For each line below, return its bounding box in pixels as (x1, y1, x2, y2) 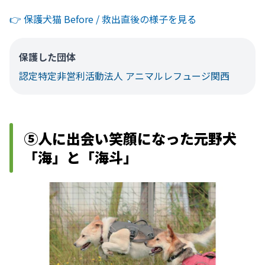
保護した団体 (19, 49, 76, 64)
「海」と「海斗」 (24, 146, 137, 167)
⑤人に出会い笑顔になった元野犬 (24, 127, 237, 148)
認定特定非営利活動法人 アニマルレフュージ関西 (19, 68, 230, 83)
